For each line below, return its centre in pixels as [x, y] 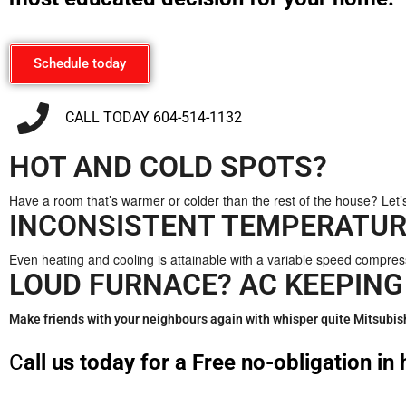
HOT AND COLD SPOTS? [168, 166]
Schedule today [80, 63]
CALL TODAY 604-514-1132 [153, 118]
